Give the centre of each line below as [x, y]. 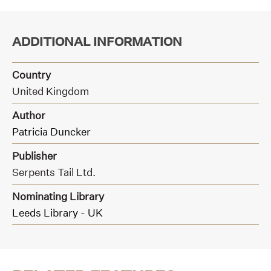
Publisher [34, 156]
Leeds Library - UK [57, 213]
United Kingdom [51, 91]
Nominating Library [58, 197]
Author [29, 116]
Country [31, 75]
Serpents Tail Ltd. [54, 172]
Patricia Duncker [51, 132]
